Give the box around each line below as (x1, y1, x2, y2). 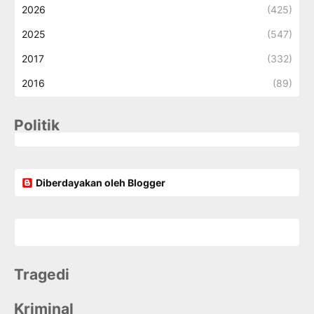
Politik (14, 116, 60, 134)
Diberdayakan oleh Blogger (36, 177, 165, 189)
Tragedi (14, 266, 69, 283)
